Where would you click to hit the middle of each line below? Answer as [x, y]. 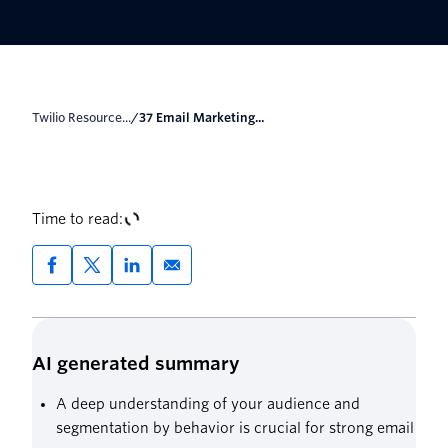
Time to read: [77, 219]
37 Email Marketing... [205, 118]
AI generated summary [136, 364]
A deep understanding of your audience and [208, 404]
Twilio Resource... [85, 118]
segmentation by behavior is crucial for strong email [235, 428]
